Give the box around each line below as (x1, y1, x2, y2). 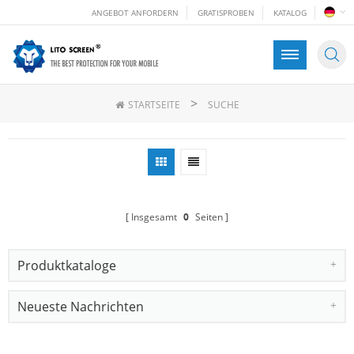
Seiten (193, 209, 223, 224)
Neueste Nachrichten (17, 297, 144, 315)
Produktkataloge (17, 256, 116, 274)
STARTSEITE (127, 97, 180, 111)
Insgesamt (131, 209, 179, 224)
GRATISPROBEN (198, 7, 254, 18)
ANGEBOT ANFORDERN (92, 7, 179, 18)
